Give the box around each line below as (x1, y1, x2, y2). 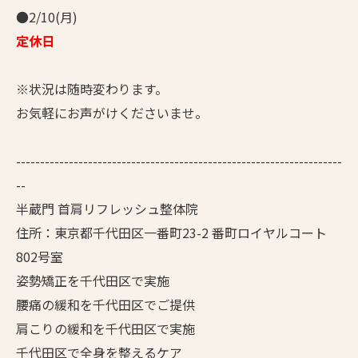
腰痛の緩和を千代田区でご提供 (16, 294, 195, 314)
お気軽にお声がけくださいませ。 (16, 102, 208, 122)
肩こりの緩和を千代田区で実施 (16, 318, 195, 338)
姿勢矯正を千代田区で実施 (16, 270, 169, 290)
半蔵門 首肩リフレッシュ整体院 (16, 198, 198, 218)
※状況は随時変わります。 (16, 78, 168, 98)
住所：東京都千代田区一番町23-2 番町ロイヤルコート (16, 222, 327, 242)
